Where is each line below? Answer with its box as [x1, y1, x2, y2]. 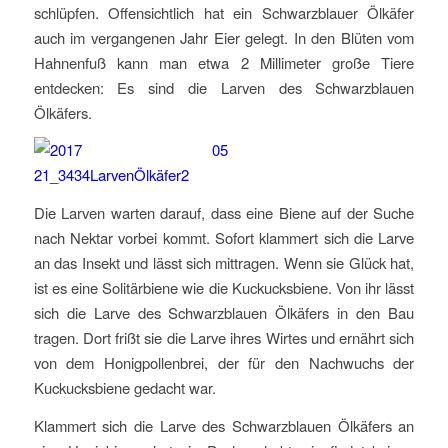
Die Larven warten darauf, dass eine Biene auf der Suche [33, 202, 415, 224]
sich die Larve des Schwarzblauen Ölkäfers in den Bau [33, 302, 415, 324]
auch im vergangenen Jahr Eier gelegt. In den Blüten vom [33, 26, 415, 48]
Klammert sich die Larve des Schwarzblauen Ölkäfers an [33, 414, 415, 436]
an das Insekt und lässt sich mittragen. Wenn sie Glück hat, [33, 252, 415, 274]
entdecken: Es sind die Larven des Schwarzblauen [33, 76, 415, 98]
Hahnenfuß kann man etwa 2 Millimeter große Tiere [33, 51, 415, 73]
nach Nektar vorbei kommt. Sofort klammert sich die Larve [33, 227, 415, 249]
